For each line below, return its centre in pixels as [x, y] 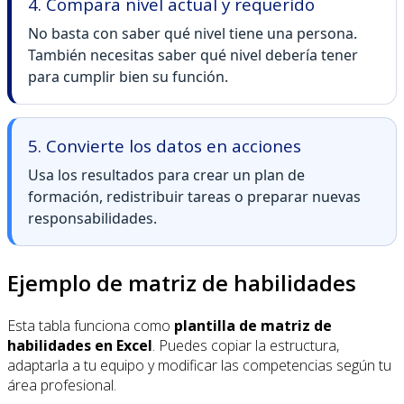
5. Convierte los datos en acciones [165, 146]
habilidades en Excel [80, 346]
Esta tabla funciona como [91, 326]
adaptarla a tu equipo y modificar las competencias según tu [199, 366]
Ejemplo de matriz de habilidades [182, 283]
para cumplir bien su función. [128, 77]
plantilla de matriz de [253, 326]
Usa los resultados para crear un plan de [166, 175]
